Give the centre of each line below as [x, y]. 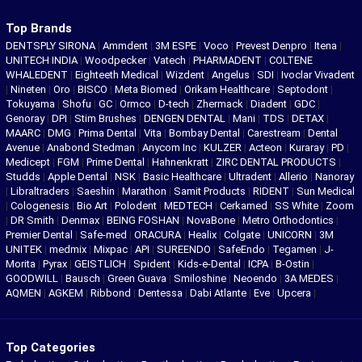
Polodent [137, 206]
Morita [22, 264]
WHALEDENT [38, 75]
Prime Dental [117, 162]
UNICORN [291, 235]
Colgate [243, 235]
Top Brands [39, 29]
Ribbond [112, 293]
